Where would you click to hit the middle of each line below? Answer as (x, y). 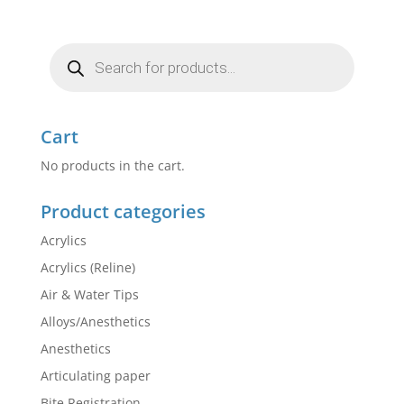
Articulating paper (95, 376)
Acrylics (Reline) (87, 268)
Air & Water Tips (89, 295)
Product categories (123, 212)
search (69, 61)
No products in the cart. (112, 166)
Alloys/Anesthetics (95, 322)
